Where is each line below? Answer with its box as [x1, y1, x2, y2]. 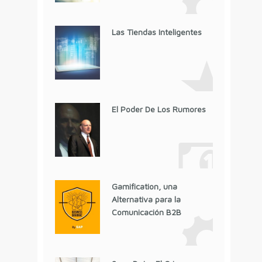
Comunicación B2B [111, 206, 181, 217]
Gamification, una [111, 181, 177, 191]
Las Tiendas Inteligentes [111, 26, 202, 37]
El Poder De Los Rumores [111, 104, 206, 114]
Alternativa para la [111, 194, 181, 204]
